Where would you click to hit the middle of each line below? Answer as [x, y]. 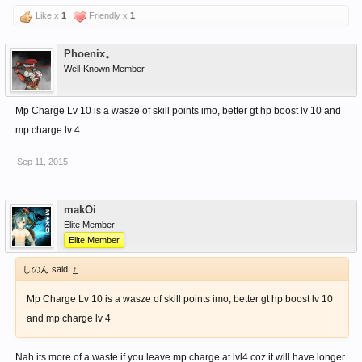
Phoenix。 [90, 54]
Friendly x [108, 15]
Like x [47, 15]
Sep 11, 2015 [42, 162]
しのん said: [48, 269]
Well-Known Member [104, 69]
